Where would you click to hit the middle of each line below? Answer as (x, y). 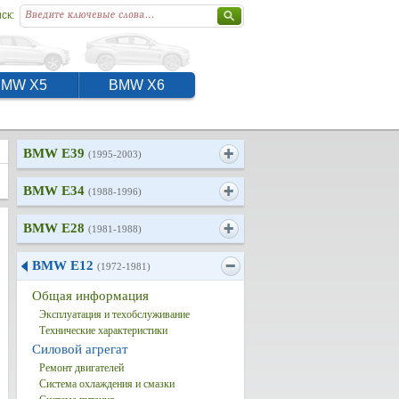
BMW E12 (64, 265)
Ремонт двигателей (81, 368)
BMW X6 (137, 85)
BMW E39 (55, 153)
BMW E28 (55, 228)
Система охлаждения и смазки (106, 384)
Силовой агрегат (80, 349)
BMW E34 (55, 191)
